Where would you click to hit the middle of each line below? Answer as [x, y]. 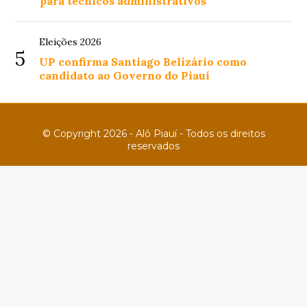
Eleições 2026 [71, 42]
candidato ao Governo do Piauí [125, 76]
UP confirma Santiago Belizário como [143, 62]
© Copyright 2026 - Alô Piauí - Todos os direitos [153, 134]
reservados [153, 146]
